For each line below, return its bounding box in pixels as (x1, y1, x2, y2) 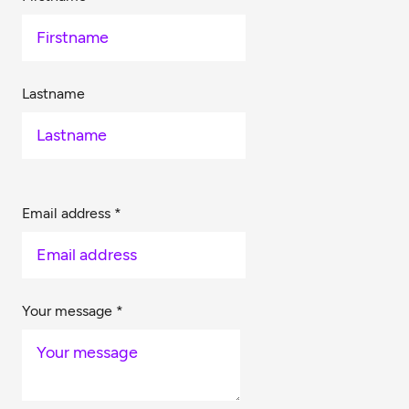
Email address (22, 204, 114, 222)
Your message (22, 302, 116, 320)
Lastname (22, 85, 85, 102)
